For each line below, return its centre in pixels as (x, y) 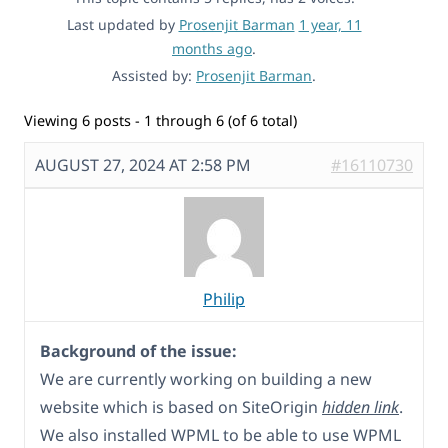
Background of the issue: (138, 351)
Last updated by (122, 25)
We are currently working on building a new (206, 379)
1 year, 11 (330, 25)
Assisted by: (154, 76)
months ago (212, 49)
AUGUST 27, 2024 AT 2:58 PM (143, 165)
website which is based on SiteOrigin (181, 407)
